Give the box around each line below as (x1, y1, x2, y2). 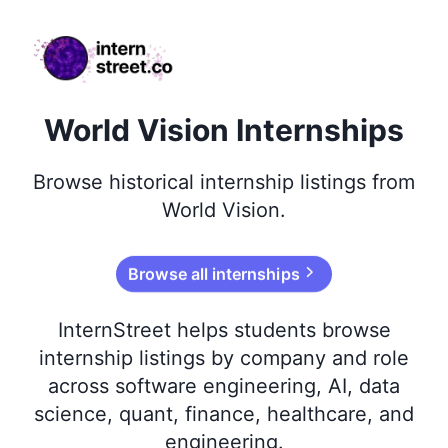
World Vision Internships (44, 112, 404, 148)
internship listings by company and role (39, 346, 409, 370)
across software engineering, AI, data (48, 374, 400, 398)
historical (109, 170, 194, 194)
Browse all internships (123, 263, 304, 285)
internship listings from (194, 170, 415, 194)
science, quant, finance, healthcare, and (34, 402, 414, 426)
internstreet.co (23, 25, 133, 45)
